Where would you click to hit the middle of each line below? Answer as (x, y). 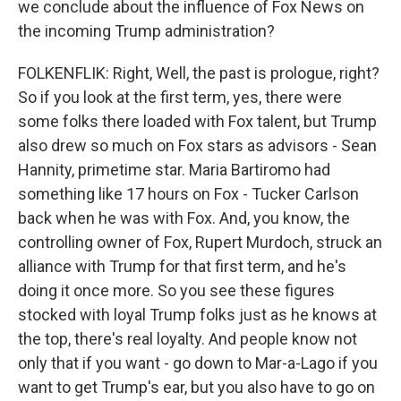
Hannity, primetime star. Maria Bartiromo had (174, 170)
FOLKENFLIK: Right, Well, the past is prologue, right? (199, 73)
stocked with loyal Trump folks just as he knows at (197, 315)
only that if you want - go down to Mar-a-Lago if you (198, 363)
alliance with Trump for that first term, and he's (182, 266)
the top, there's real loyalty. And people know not (188, 339)
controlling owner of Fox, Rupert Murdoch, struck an (200, 242)
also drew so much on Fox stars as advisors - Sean (197, 145)
